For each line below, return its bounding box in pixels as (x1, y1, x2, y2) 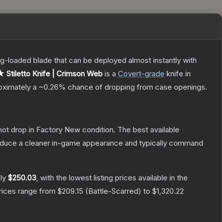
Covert (118, 69, 141, 79)
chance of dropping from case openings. (66, 82, 207, 92)
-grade (141, 69, 165, 79)
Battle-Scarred (88, 186, 138, 196)
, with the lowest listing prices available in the (36, 173, 188, 183)
